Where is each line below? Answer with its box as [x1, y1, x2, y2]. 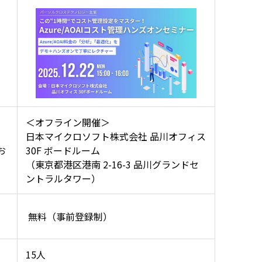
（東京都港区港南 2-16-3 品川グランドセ [26, 157, 199, 172]
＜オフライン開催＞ [26, 115, 110, 130]
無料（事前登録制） [26, 209, 112, 224]
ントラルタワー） [26, 171, 101, 186]
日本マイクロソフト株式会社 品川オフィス [26, 129, 206, 144]
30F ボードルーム [26, 143, 100, 158]
